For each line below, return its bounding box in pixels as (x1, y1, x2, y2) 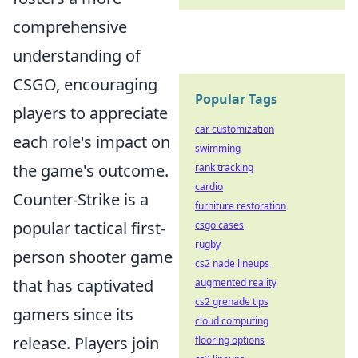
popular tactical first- (13, 217, 165, 239)
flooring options (195, 333, 265, 347)
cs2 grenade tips (195, 295, 268, 308)
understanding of (13, 45, 141, 66)
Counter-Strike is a (13, 189, 149, 210)
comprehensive (13, 16, 127, 38)
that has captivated (13, 275, 153, 296)
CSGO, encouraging (13, 74, 157, 95)
